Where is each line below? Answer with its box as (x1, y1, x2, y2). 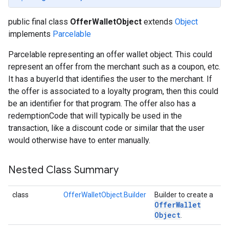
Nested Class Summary (8, 164, 119, 176)
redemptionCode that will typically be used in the (8, 111, 182, 121)
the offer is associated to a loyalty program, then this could (8, 86, 218, 96)
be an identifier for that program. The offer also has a (8, 99, 196, 108)
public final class (8, 17, 70, 27)
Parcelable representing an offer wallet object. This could (8, 50, 212, 59)
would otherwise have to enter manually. (8, 135, 150, 145)
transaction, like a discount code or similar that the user (8, 123, 204, 133)
